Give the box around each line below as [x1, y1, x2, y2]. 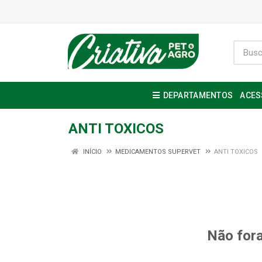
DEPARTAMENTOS [163, 91, 233, 100]
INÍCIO [81, 148, 102, 156]
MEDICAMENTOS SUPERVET [115, 148, 201, 156]
